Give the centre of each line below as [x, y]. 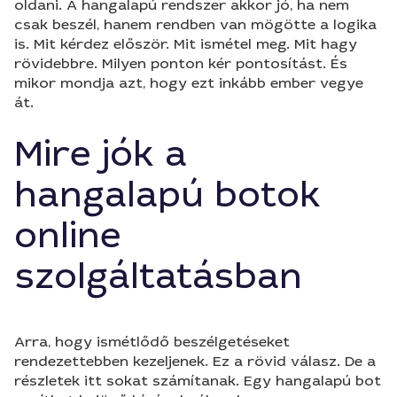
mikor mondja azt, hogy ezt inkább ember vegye [189, 83]
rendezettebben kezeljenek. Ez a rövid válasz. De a [195, 361]
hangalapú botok [167, 195]
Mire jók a [101, 154]
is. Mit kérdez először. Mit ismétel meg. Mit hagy [186, 44]
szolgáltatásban [158, 276]
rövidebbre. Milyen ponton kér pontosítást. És [181, 63]
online [68, 236]
